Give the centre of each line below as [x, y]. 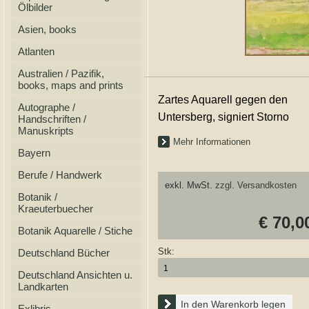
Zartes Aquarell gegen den [223, 100]
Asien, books [47, 29]
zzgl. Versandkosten [256, 185]
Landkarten [43, 287]
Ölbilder [35, 7]
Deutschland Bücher [64, 253]
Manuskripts [46, 131]
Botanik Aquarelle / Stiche [75, 231]
